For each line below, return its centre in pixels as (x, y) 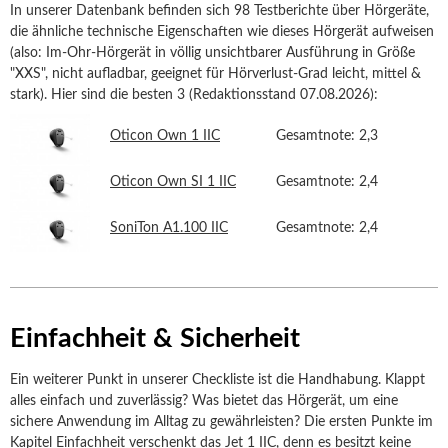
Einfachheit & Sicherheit (155, 338)
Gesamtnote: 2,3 (327, 136)
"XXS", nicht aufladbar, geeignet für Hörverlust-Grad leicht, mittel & (215, 74)
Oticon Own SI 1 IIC (173, 182)
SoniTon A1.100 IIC (169, 228)
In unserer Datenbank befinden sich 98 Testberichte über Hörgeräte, (219, 11)
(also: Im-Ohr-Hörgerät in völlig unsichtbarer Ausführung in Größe (212, 53)
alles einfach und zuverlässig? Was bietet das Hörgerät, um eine (204, 401)
